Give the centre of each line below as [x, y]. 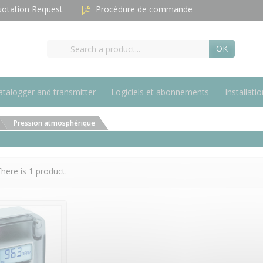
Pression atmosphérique [54, 123]
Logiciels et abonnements [160, 92]
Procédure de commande [144, 9]
